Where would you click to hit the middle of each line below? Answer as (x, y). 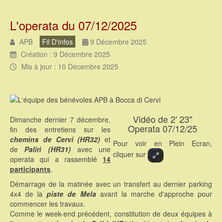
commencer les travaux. (48, 204)
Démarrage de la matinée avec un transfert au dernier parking (111, 184)
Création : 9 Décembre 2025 (65, 54)
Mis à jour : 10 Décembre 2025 (70, 66)
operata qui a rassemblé (56, 159)
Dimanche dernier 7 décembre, (60, 120)
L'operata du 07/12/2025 (73, 25)
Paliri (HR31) (48, 149)
